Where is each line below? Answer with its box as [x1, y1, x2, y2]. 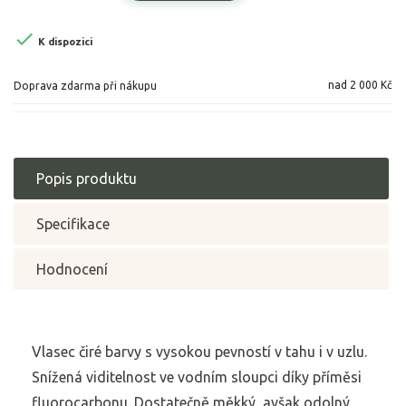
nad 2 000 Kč [328, 79, 392, 92]
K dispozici [35, 35, 92, 47]
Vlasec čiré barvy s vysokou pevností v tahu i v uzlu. [32, 343, 367, 361]
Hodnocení [36, 261, 108, 278]
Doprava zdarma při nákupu [14, 80, 157, 92]
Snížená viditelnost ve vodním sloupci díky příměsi [32, 369, 362, 386]
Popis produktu [36, 170, 137, 188]
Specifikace [36, 216, 110, 233]
